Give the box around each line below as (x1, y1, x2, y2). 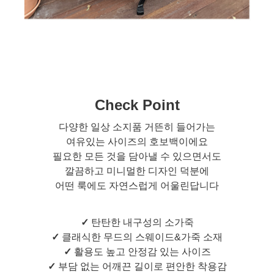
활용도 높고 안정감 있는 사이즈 (71, 246, 211, 257)
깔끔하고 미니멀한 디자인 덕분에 (65, 165, 209, 176)
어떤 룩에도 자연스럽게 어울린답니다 (55, 180, 219, 191)
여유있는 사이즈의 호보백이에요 (66, 136, 208, 147)
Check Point (94, 96, 180, 113)
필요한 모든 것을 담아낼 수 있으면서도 (53, 150, 221, 161)
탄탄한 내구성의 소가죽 (88, 217, 194, 228)
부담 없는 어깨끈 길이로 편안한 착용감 (55, 261, 227, 272)
